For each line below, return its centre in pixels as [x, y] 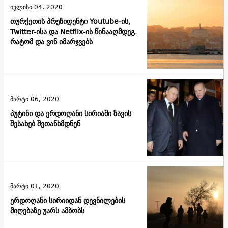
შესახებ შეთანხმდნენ [45, 123]
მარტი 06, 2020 [35, 99]
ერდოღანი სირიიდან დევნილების [68, 200]
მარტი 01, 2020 [35, 186]
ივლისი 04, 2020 [36, 7]
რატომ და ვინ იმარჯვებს [51, 41]
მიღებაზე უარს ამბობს [47, 210]
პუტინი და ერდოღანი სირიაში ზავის [71, 113]
